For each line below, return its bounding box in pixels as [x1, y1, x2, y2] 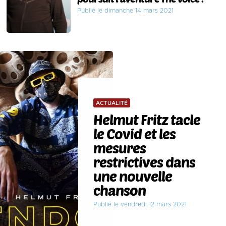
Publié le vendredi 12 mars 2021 [93, 201, 187, 207]
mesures [93, 139, 146, 156]
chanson [93, 181, 146, 199]
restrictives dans [93, 153, 196, 171]
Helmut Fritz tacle [93, 110, 201, 128]
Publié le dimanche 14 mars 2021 [77, 7, 174, 14]
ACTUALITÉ [96, 100, 128, 106]
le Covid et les [93, 125, 176, 142]
